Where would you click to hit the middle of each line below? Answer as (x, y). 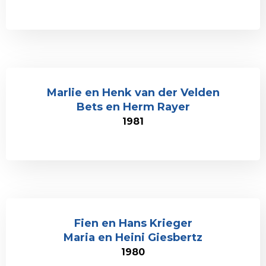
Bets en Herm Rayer (133, 107)
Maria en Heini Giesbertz (133, 237)
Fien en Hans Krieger (133, 223)
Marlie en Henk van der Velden (133, 93)
